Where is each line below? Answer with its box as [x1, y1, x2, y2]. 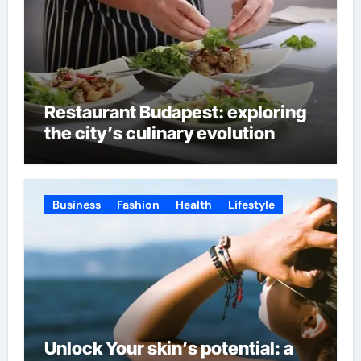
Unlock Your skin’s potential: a [44, 338, 293, 359]
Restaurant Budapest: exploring [44, 101, 306, 122]
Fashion [116, 197, 160, 213]
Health [175, 197, 212, 213]
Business [52, 197, 101, 213]
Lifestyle [227, 197, 275, 213]
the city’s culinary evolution [44, 122, 275, 143]
